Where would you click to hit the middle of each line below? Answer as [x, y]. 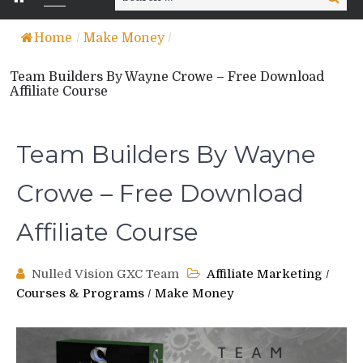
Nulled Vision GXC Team [105, 274]
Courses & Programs [80, 294]
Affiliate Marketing [265, 274]
